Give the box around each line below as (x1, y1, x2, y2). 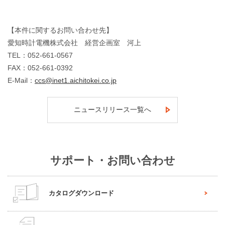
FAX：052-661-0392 (8, 63, 73, 72)
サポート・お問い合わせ (50, 154, 175, 167)
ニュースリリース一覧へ (74, 105, 151, 114)
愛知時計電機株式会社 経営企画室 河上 (8, 38, 141, 47)
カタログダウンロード (49, 189, 114, 197)
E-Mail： (8, 76, 35, 84)
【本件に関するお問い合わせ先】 (8, 26, 113, 34)
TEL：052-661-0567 (8, 51, 73, 59)
